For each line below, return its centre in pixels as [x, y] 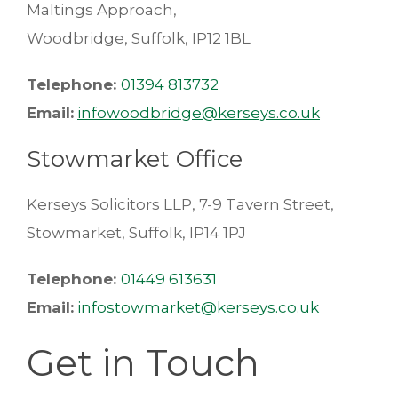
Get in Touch [143, 363]
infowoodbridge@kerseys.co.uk [199, 113]
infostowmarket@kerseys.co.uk [198, 308]
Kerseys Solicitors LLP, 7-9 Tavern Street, [180, 205]
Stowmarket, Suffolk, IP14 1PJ [136, 233]
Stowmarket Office [135, 159]
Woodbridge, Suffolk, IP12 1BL [139, 39]
